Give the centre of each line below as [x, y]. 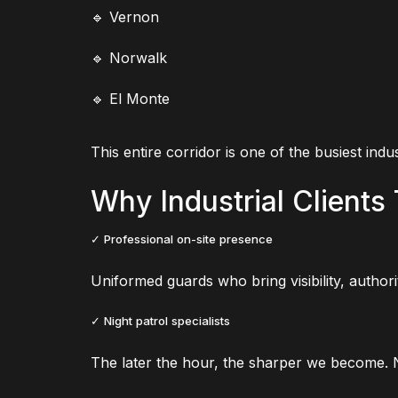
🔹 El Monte [130, 98]
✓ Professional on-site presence [182, 239]
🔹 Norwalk [129, 57]
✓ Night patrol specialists [160, 320]
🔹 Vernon [125, 16]
